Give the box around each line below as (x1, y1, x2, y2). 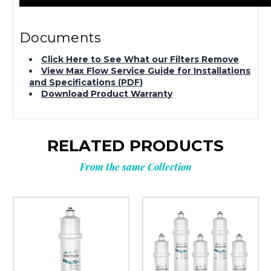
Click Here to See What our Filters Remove (41, 54, 240, 65)
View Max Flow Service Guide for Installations (41, 65, 251, 77)
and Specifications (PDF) (29, 77, 143, 88)
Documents (19, 30, 102, 47)
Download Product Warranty (41, 88, 173, 100)
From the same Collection (79, 160, 192, 174)
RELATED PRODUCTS (47, 136, 224, 156)
